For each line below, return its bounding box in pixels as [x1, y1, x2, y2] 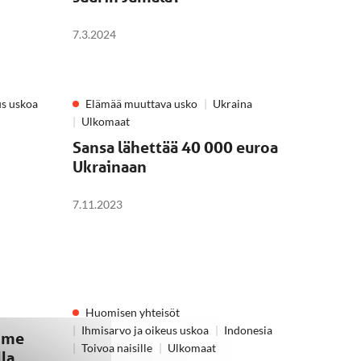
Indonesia [224, 323, 272, 337]
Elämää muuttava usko [85, 97, 197, 110]
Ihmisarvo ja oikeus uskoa [81, 323, 209, 337]
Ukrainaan [73, 157, 147, 176]
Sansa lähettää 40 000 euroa [73, 138, 278, 157]
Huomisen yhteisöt [85, 305, 180, 319]
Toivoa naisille [81, 341, 152, 355]
